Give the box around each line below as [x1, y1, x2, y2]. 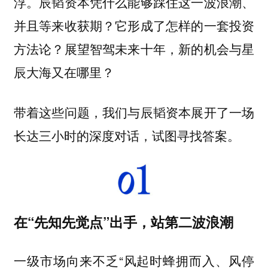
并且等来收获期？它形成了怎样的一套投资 [13, 16, 255, 34]
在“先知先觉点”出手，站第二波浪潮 [13, 212, 233, 232]
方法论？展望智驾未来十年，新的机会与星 [13, 39, 255, 57]
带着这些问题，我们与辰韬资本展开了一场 [13, 102, 255, 121]
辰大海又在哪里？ [13, 63, 114, 81]
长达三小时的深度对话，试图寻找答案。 [13, 126, 240, 144]
